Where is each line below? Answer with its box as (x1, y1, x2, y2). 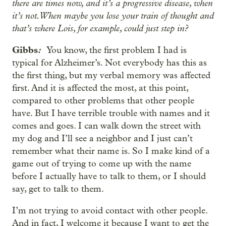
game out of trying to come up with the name (12, 158, 191, 169)
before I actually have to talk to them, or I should (12, 171, 206, 182)
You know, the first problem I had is (46, 45, 187, 55)
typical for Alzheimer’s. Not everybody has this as (12, 58, 207, 68)
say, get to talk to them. (12, 184, 104, 194)
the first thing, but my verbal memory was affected (12, 70, 210, 81)
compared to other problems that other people (12, 95, 194, 106)
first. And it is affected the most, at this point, (12, 83, 188, 93)
